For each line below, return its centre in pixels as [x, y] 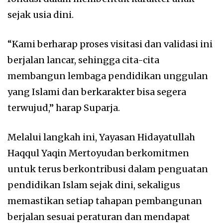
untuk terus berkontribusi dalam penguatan [108, 169]
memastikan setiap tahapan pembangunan [105, 201]
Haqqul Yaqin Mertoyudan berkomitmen [98, 153]
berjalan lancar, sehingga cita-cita [83, 60]
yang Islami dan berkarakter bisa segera [97, 92]
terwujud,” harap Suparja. [64, 108]
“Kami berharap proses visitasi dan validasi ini [110, 44]
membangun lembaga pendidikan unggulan [108, 76]
